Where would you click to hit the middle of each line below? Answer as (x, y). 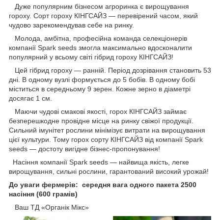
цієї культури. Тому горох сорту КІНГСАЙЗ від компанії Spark (106, 139)
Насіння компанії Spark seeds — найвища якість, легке (99, 162)
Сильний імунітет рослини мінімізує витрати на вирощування (107, 130)
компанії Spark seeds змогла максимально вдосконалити (100, 47)
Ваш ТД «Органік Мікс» (49, 207)
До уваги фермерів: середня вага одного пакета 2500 (103, 184)
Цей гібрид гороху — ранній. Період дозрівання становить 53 (110, 70)
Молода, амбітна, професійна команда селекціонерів (98, 38)
